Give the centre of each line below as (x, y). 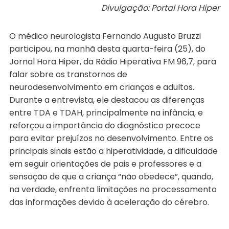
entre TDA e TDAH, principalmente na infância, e (106, 113)
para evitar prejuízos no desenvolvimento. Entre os (111, 139)
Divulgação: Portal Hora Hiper (160, 8)
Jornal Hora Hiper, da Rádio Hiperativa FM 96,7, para (112, 62)
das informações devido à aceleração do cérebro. (109, 202)
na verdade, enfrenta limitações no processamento (113, 190)
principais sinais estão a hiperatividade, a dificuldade (113, 151)
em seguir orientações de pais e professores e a (105, 164)
